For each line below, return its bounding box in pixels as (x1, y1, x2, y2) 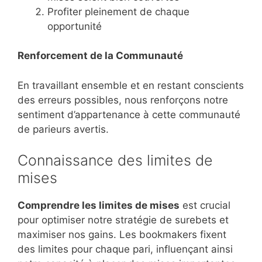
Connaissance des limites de (18, 151, 213, 170)
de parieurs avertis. (18, 123, 109, 135)
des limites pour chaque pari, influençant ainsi (18, 243, 233, 256)
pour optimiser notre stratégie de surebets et (18, 214, 229, 226)
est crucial (180, 199, 230, 212)
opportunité (47, 20, 102, 32)
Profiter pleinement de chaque (47, 5, 189, 18)
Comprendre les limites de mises (18, 199, 180, 212)
